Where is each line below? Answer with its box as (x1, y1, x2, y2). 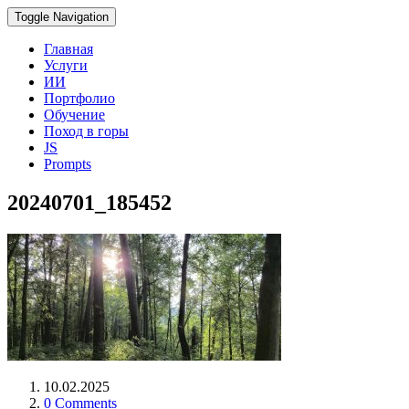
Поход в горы (44, 123, 129, 139)
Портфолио (44, 90, 115, 106)
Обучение (44, 107, 105, 122)
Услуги (44, 58, 88, 73)
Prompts (44, 156, 91, 172)
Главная (44, 41, 93, 57)
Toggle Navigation (15, 10, 109, 24)
